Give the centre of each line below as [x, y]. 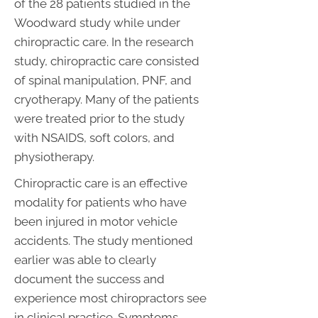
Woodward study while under [97, 23]
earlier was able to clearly [85, 260]
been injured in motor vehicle [96, 222]
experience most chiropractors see [110, 298]
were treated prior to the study [99, 119]
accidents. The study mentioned [104, 241]
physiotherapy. [54, 157]
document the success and [89, 279]
